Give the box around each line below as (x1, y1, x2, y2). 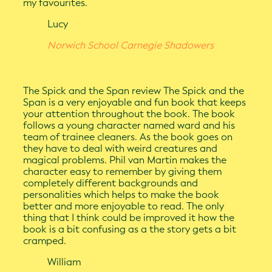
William (47, 256, 81, 268)
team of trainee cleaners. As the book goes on (23, 131, 233, 143)
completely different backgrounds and (23, 177, 199, 189)
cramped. (23, 235, 67, 247)
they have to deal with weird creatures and (23, 143, 218, 155)
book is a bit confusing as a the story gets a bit (23, 223, 237, 236)
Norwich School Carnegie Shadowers (47, 39, 214, 52)
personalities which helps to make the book (23, 189, 220, 201)
